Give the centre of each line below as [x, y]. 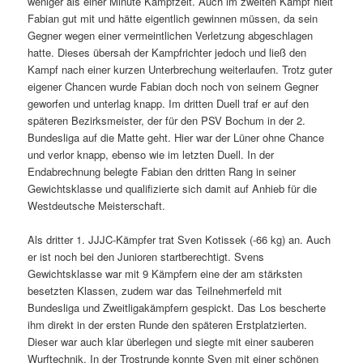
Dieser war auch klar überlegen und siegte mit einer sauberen [171, 341]
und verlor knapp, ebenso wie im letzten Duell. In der [151, 154]
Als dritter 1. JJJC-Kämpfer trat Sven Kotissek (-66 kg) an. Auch [179, 239]
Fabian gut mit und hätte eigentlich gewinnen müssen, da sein [173, 18]
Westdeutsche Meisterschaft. [97, 205]
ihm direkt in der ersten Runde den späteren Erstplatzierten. [168, 324]
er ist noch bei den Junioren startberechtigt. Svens [146, 256]
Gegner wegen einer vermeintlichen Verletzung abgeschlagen [171, 35]
